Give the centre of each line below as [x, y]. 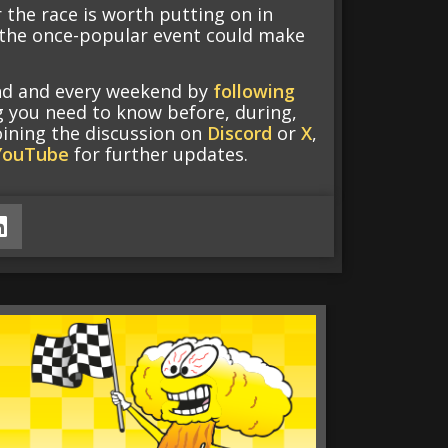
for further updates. [159, 154]
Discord [240, 133]
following [254, 91]
